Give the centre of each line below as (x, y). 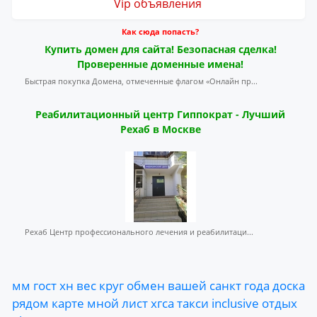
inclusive (235, 303)
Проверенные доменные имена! (160, 64)
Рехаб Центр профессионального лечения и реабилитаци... (139, 232)
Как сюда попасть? (160, 31)
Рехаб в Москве (160, 129)
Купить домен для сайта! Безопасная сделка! (160, 49)
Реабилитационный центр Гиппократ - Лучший (160, 114)
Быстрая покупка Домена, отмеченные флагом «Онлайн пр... (141, 81)
